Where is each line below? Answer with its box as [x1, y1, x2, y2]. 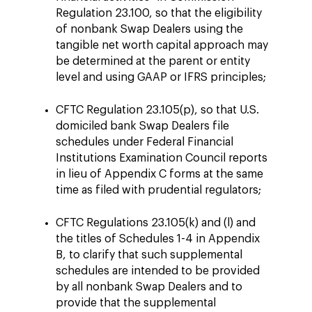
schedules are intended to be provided [56, 265, 260, 276]
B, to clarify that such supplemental [56, 249, 242, 260]
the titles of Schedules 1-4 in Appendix [56, 233, 260, 244]
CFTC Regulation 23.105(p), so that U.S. [56, 104, 259, 116]
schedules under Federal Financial [56, 136, 233, 148]
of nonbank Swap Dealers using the [56, 24, 243, 35]
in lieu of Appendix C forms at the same [56, 169, 263, 180]
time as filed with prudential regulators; [56, 185, 261, 196]
